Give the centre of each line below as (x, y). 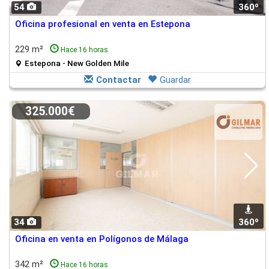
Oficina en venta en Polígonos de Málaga (102, 239)
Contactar (119, 80)
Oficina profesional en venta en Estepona (103, 24)
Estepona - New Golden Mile (77, 63)
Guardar (175, 80)
